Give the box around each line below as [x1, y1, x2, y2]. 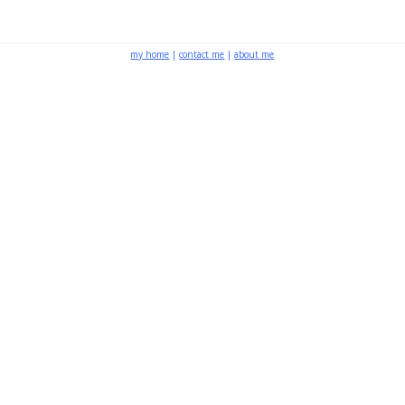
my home [130, 48, 170, 61]
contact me [179, 48, 225, 61]
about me [234, 48, 275, 61]
